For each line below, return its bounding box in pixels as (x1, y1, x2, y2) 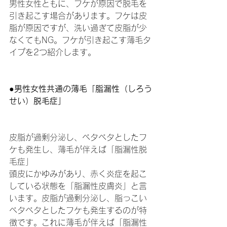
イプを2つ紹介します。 (9, 48, 96, 56)
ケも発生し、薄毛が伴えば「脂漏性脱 (9, 145, 147, 154)
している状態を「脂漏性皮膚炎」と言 (9, 182, 147, 190)
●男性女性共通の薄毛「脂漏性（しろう (9, 85, 152, 93)
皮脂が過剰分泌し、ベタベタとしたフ (9, 133, 147, 141)
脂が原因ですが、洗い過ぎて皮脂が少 (9, 24, 147, 32)
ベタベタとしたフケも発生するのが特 (9, 206, 147, 214)
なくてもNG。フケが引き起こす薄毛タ (9, 36, 151, 44)
